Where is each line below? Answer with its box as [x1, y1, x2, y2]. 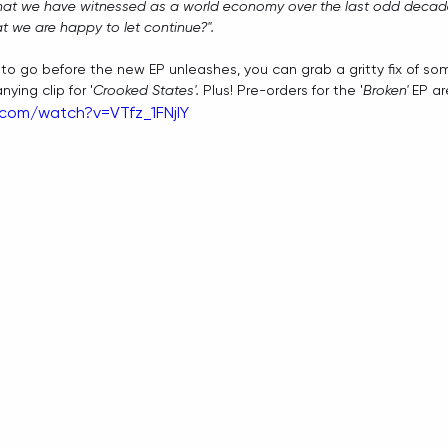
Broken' [363, 82, 408, 98]
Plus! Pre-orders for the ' [203, 82, 363, 98]
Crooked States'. [93, 82, 203, 98]
